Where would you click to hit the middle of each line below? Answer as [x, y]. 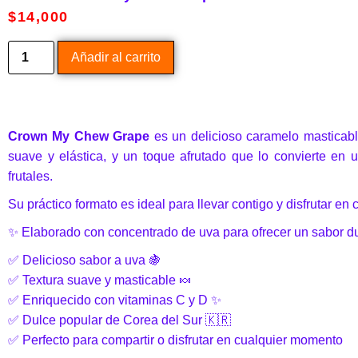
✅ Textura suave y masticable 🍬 [100, 280]
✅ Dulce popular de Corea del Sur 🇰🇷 [119, 320]
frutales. [30, 176]
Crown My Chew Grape [79, 136]
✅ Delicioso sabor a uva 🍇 [85, 260]
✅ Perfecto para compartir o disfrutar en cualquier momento [175, 340]
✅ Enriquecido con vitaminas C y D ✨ [115, 300]
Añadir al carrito [116, 57]
